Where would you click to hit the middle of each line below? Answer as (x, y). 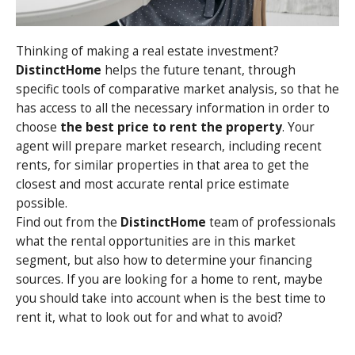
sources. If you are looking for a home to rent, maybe (169, 279)
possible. (42, 203)
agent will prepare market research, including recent (169, 146)
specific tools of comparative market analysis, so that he (177, 89)
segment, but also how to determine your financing (164, 260)
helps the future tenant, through (198, 70)
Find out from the (68, 222)
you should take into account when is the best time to (171, 298)
